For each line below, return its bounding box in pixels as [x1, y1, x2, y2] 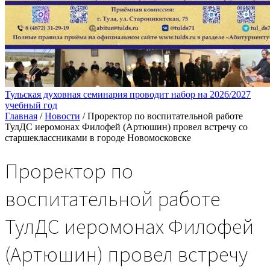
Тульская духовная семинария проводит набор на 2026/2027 [5, 89, 251, 99]
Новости [45, 111, 80, 121]
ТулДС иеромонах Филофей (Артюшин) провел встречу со [5, 122, 248, 132]
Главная [5, 111, 37, 121]
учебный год [5, 100, 57, 110]
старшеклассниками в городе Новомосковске [5, 133, 191, 143]
